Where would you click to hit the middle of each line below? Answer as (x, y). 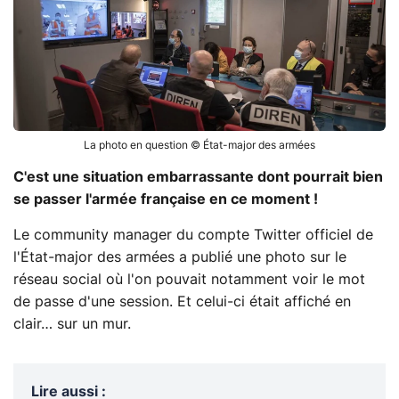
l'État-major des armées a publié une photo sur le (180, 257)
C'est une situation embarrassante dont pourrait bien (198, 177)
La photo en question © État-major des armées (199, 145)
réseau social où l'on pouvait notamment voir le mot (189, 279)
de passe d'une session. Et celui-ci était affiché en (182, 301)
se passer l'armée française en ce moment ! (166, 199)
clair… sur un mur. (72, 324)
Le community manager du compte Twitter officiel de (193, 235)
